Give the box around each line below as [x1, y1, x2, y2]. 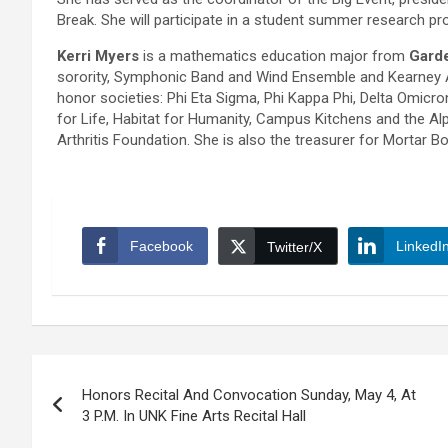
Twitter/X [267, 239, 322, 256]
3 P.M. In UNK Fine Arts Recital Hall [82, 407, 306, 426]
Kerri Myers [57, 47, 139, 66]
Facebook [130, 238, 193, 255]
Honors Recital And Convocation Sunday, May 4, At [82, 386, 416, 405]
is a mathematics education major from [139, 47, 409, 66]
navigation [31, 396, 180, 435]
